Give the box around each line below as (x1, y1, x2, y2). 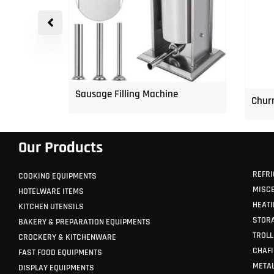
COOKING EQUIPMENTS (18, 171, 97, 182)
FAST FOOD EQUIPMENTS (18, 247, 102, 259)
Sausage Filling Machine (75, 87, 178, 102)
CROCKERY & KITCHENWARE (18, 232, 116, 243)
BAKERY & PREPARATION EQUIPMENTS (18, 217, 150, 228)
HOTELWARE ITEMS (18, 186, 84, 198)
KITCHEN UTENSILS (18, 201, 84, 213)
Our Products (18, 138, 103, 158)
